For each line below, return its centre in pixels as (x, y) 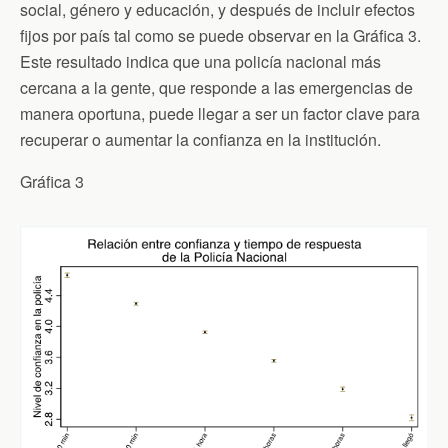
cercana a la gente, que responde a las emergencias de (216, 88)
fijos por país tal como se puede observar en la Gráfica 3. (220, 36)
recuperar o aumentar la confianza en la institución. (200, 140)
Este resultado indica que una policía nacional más (200, 62)
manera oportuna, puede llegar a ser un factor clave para (220, 114)
